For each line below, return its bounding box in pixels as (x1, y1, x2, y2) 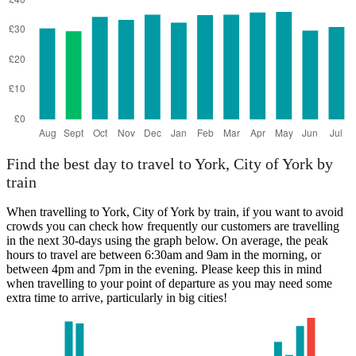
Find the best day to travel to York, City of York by (6, 155, 333, 173)
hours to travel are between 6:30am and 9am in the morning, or (6, 248, 321, 262)
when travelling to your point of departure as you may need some (6, 277, 332, 291)
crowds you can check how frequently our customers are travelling (6, 219, 339, 234)
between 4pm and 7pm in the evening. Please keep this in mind (6, 262, 322, 277)
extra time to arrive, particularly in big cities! (6, 291, 227, 305)
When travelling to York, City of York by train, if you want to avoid (6, 205, 343, 219)
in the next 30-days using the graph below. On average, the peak (6, 234, 328, 248)
